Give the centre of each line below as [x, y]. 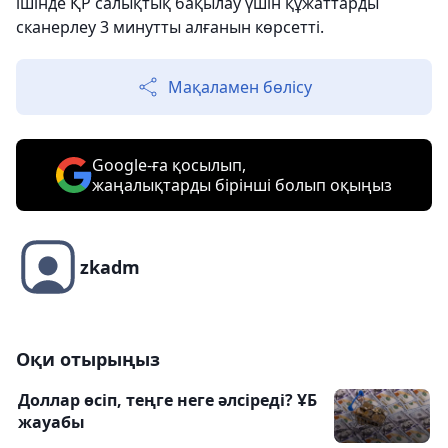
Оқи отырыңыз [88, 359]
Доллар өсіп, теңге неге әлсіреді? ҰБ [167, 400]
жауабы [51, 422]
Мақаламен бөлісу [240, 87]
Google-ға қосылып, [169, 165]
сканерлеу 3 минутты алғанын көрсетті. [170, 27]
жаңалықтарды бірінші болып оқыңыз [242, 185]
